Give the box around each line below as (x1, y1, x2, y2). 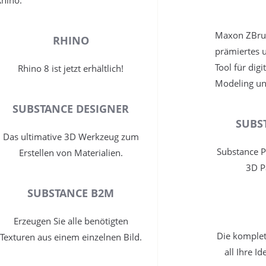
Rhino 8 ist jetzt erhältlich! (18, 62, 124, 75)
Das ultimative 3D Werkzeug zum (2, 131, 139, 143)
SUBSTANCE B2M (27, 186, 115, 201)
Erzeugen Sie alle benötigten (13, 215, 128, 227)
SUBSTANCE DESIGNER (12, 102, 129, 116)
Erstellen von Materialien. (18, 147, 123, 159)
